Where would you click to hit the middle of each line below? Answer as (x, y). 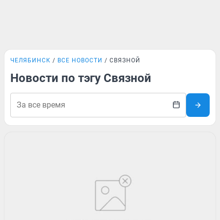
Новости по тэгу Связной (81, 78)
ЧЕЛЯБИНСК (30, 60)
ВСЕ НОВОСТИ (80, 60)
